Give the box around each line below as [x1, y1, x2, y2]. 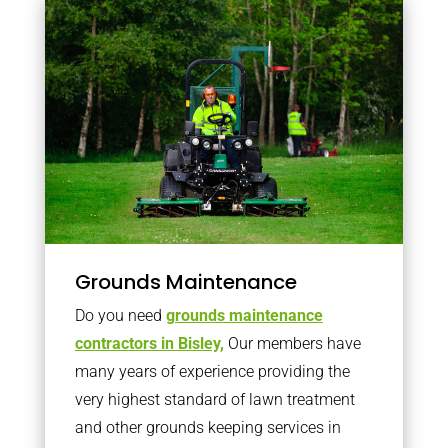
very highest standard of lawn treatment [74, 389, 355, 409]
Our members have [223, 333, 361, 353]
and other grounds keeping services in [74, 417, 341, 437]
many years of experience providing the [74, 361, 350, 381]
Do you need [74, 305, 166, 325]
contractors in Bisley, [74, 333, 224, 353]
